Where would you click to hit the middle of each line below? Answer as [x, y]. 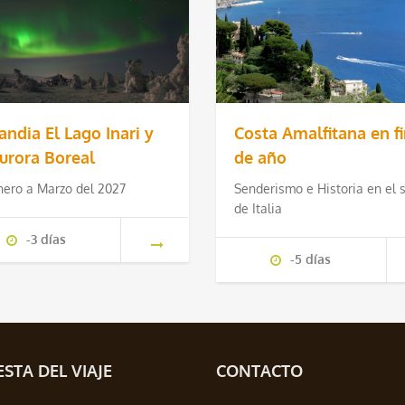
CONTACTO [259, 371]
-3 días [46, 240]
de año [260, 158]
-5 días [311, 259]
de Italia [258, 209]
